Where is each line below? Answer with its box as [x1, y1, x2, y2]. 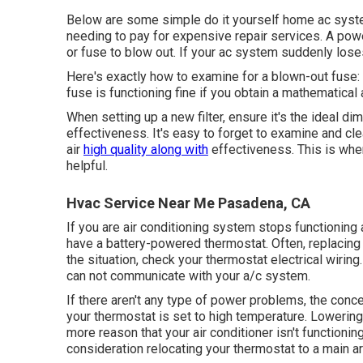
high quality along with [83, 141, 208, 157]
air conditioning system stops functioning [123, 219, 357, 235]
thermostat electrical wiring [206, 251, 360, 267]
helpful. [66, 157, 108, 173]
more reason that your [66, 324, 193, 340]
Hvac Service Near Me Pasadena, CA [66, 194, 310, 211]
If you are [66, 219, 123, 235]
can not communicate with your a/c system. [66, 267, 310, 284]
